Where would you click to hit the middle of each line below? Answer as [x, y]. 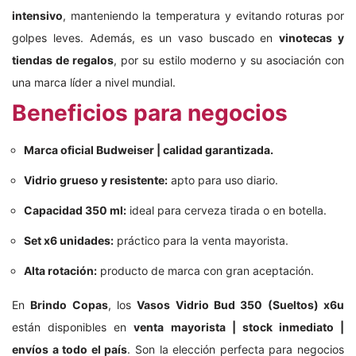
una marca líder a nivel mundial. [94, 82]
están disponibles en [73, 327]
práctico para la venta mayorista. [201, 240]
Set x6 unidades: [69, 240]
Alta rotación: [60, 271]
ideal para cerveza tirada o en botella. [226, 210]
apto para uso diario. [223, 180]
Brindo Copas [69, 305]
